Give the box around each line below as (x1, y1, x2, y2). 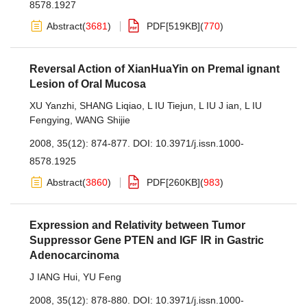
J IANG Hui (29, 271, 77, 282)
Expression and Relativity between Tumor (29, 219, 245, 231)
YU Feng (83, 271, 121, 282)
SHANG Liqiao (79, 100, 142, 111)
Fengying (29, 114, 70, 125)
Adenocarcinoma (29, 249, 119, 261)
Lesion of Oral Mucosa (29, 78, 146, 90)
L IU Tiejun (147, 100, 193, 111)
